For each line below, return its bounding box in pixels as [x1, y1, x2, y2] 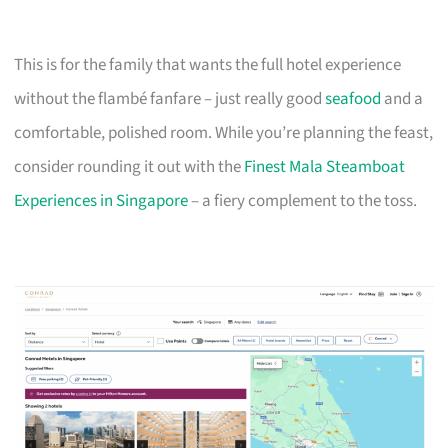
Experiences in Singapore [14, 188, 189, 213]
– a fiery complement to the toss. [188, 188, 418, 213]
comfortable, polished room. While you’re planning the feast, [14, 120, 434, 145]
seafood [325, 86, 382, 111]
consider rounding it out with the [14, 154, 245, 179]
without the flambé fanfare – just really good [14, 86, 326, 111]
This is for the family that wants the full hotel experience [14, 52, 402, 77]
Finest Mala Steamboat [244, 154, 406, 179]
